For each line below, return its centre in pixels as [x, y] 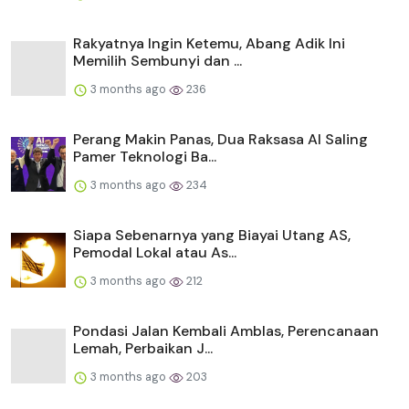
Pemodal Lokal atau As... [155, 253]
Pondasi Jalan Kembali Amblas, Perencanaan [226, 331]
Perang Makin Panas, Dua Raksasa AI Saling [220, 140]
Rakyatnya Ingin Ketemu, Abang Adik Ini [209, 44]
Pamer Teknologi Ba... [145, 157]
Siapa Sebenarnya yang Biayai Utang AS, [212, 236]
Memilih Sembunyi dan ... [157, 61]
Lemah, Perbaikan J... [143, 349]
